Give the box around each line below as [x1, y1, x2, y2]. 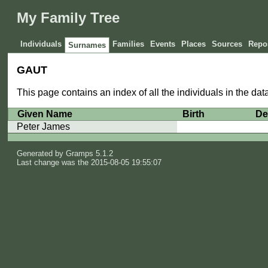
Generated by [17, 148, 66, 158]
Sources [212, 39, 243, 49]
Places [181, 39, 206, 49]
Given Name [17, 109, 73, 120]
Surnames [68, 41, 106, 50]
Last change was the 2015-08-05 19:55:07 [17, 157, 162, 167]
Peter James [17, 121, 71, 132]
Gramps [66, 148, 94, 158]
